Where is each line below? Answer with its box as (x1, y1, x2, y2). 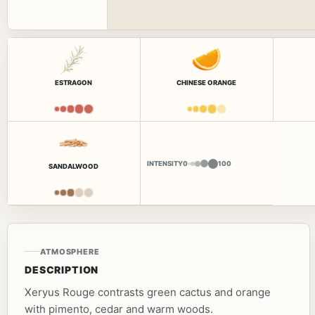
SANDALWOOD (49, 162, 99, 170)
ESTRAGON (55, 79, 93, 86)
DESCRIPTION (25, 263, 99, 276)
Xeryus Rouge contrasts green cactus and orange (25, 285, 271, 299)
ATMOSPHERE (40, 246, 100, 257)
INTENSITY (146, 160, 183, 167)
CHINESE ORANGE (176, 79, 237, 86)
